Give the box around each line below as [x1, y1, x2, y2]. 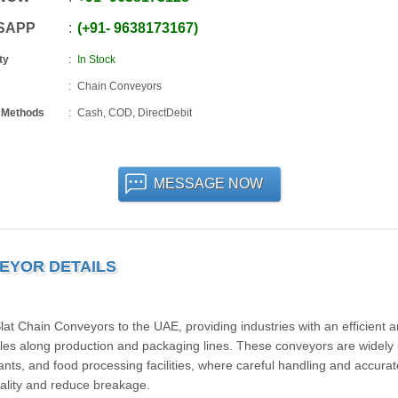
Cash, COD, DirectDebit [76, 107, 192, 119]
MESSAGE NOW [153, 176, 263, 191]
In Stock [76, 53, 115, 66]
